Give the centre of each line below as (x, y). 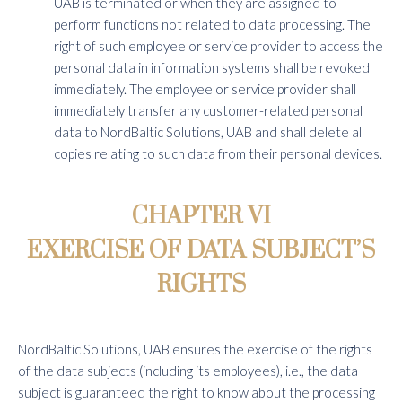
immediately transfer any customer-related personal (208, 110)
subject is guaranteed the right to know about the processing (197, 392)
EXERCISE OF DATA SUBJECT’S (201, 251)
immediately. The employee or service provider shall (205, 89)
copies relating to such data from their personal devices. (218, 153)
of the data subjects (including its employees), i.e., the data (188, 371)
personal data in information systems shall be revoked (212, 67)
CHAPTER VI (201, 217)
